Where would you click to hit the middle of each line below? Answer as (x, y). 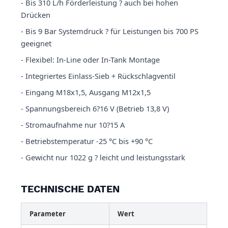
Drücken (36, 15)
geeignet (36, 43)
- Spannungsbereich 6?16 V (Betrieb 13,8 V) (95, 108)
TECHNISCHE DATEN (70, 189)
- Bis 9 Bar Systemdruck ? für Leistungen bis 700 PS (110, 31)
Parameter (48, 213)
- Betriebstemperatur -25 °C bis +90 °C (87, 141)
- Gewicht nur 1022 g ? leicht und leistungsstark (103, 157)
